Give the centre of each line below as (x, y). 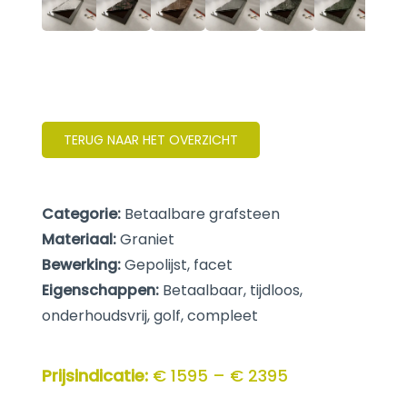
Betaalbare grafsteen (201, 214)
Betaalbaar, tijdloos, (231, 290)
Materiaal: (79, 239)
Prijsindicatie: (95, 376)
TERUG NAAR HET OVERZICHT (151, 140)
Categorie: (82, 214)
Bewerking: (82, 265)
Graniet (146, 239)
